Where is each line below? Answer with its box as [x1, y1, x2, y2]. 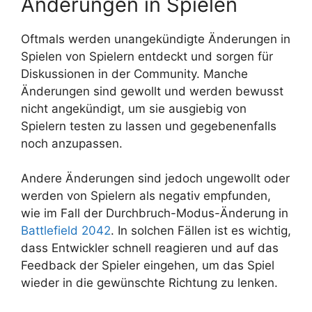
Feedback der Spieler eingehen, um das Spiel [21, 258, 274, 273]
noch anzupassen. [21, 136, 123, 150]
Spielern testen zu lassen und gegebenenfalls [21, 118, 276, 133]
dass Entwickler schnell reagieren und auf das [21, 241, 279, 256]
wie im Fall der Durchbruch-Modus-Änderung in [21, 206, 288, 221]
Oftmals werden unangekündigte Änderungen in [21, 31, 290, 46]
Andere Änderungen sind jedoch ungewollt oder [21, 171, 290, 186]
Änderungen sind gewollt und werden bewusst [21, 84, 283, 98]
